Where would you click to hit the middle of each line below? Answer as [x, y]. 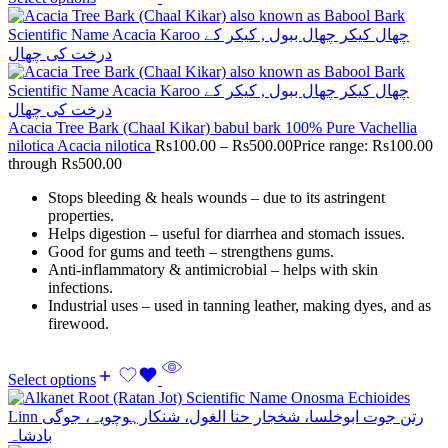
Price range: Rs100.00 [363, 146]
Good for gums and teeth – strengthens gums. [191, 252]
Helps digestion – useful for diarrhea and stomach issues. [226, 234]
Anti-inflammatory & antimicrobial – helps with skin [213, 270]
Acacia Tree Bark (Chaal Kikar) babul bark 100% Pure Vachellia [212, 128]
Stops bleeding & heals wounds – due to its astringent [216, 198]
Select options [52, 380]
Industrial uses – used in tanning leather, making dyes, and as [239, 306]
